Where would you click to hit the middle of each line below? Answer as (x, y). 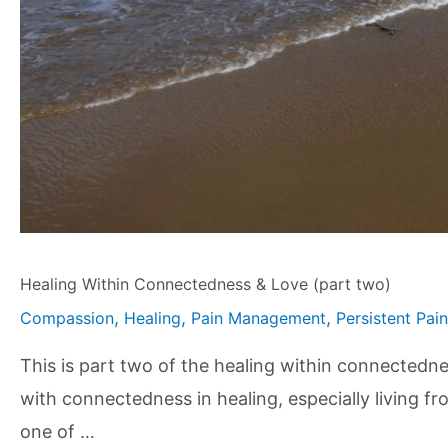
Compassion (67, 318)
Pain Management (258, 318)
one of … (57, 432)
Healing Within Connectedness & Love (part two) (205, 284)
